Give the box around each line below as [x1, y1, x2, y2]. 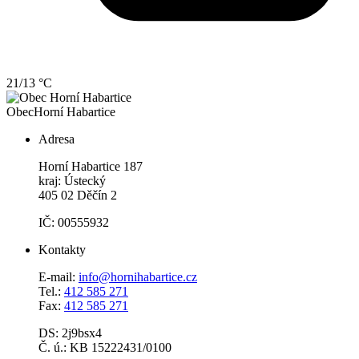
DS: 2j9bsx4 [38, 325, 102, 340]
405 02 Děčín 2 [38, 188, 117, 202]
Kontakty [38, 242, 86, 256]
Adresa [38, 131, 75, 146]
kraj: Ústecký [38, 173, 106, 188]
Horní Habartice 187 [38, 159, 143, 173]
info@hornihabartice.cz [79, 269, 197, 284]
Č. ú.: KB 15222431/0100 [38, 340, 171, 354]
